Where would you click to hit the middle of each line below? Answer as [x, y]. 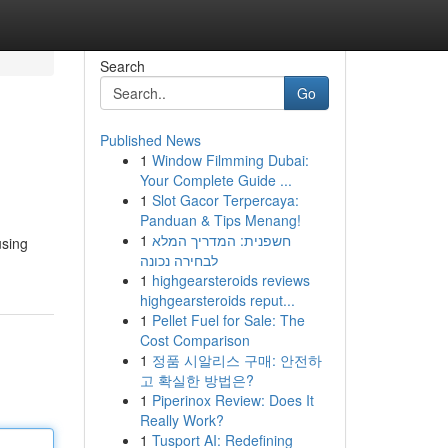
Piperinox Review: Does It [232, 400]
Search [122, 66]
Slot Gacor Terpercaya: [225, 200]
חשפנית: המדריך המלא [221, 240]
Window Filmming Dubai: [230, 160]
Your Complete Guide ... [215, 180]
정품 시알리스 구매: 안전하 [236, 360]
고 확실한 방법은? [196, 380]
